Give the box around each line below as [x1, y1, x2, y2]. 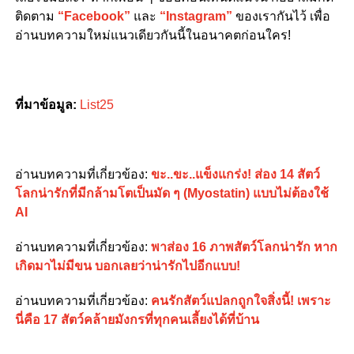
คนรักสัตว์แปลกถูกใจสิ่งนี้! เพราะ [150, 293, 331, 307]
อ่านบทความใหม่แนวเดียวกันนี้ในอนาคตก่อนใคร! [14, 28, 291, 42]
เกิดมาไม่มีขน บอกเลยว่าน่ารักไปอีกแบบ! [14, 258, 240, 273]
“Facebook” [57, 9, 130, 23]
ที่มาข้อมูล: [14, 97, 77, 111]
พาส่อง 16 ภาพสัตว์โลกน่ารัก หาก [150, 239, 337, 254]
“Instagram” [159, 9, 232, 23]
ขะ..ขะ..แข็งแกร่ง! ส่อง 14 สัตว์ [150, 167, 320, 181]
